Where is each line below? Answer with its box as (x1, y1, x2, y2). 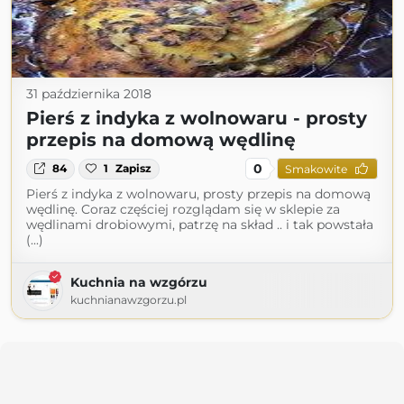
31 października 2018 (26, 86, 151, 103)
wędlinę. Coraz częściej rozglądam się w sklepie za (26, 201, 340, 218)
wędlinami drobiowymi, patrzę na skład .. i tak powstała (26, 216, 373, 234)
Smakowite (284, 161, 347, 176)
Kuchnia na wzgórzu (70, 274, 207, 291)
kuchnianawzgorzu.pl (70, 293, 187, 308)
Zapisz (115, 161, 152, 176)
